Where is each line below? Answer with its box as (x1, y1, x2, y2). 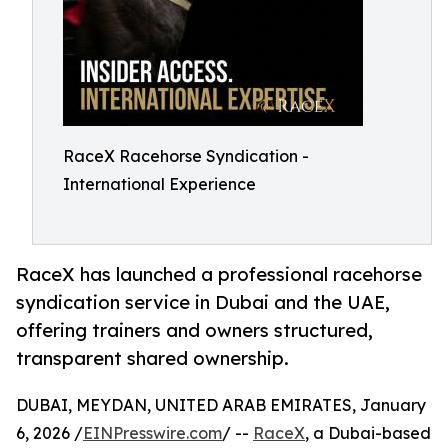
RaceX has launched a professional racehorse (16, 263, 422, 286)
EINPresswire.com (83, 423, 222, 444)
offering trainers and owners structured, (16, 319, 373, 342)
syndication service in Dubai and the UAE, (16, 291, 390, 314)
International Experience (63, 174, 256, 194)
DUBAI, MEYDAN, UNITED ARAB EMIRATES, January (16, 395, 426, 416)
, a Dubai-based (305, 423, 431, 444)
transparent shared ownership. (16, 347, 289, 370)
